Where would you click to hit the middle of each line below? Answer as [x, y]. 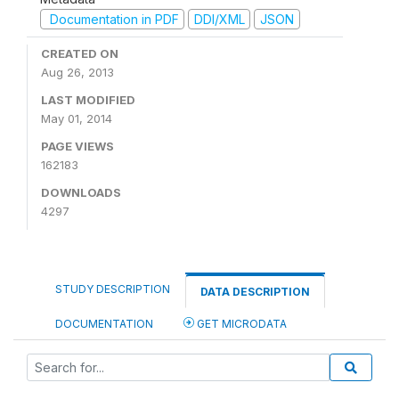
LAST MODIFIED [88, 100]
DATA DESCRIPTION [255, 292]
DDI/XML [219, 19]
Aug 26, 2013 [77, 72]
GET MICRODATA [240, 324]
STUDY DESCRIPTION [113, 289]
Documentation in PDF [112, 19]
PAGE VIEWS [77, 146]
